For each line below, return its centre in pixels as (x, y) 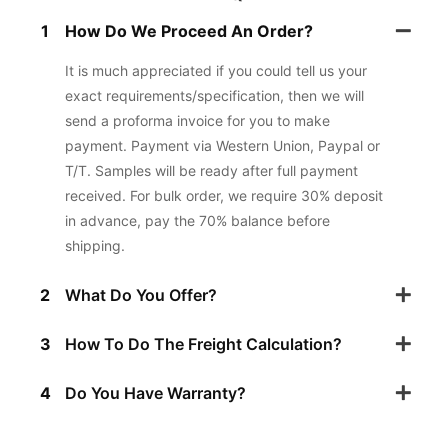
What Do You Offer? (141, 294)
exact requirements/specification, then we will (214, 95)
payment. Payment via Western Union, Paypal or (222, 145)
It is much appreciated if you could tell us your (216, 70)
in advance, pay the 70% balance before (197, 220)
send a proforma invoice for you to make (197, 120)
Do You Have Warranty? (155, 392)
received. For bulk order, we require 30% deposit (224, 195)
